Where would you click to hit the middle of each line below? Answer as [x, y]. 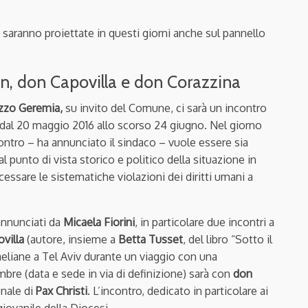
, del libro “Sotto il [228, 239]
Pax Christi [62, 290]
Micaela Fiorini [99, 222]
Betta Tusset [151, 239]
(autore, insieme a [71, 239]
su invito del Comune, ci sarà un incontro [165, 108]
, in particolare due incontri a [205, 222]
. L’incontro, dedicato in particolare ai [178, 290]
